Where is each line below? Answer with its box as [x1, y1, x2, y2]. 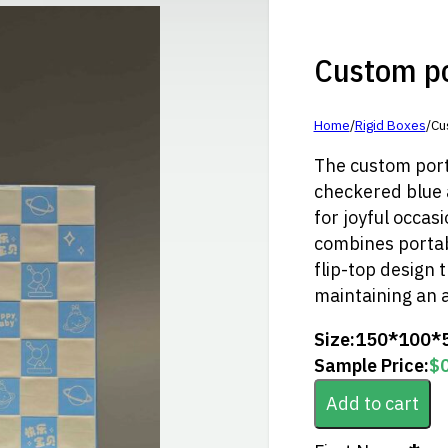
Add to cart [325, 392, 419, 416]
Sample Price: [313, 354, 429, 378]
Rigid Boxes [354, 116, 426, 135]
